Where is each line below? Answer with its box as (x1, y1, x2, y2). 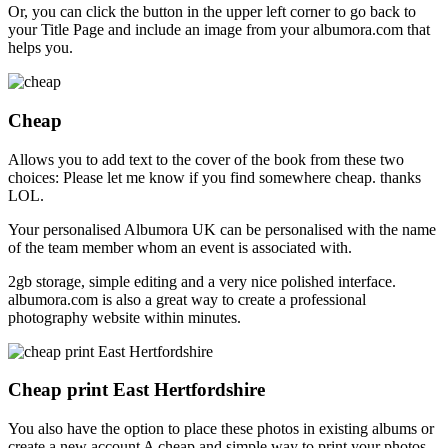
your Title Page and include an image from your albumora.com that (8, 21, 430, 39)
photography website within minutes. (8, 308, 241, 326)
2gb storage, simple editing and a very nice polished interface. (8, 272, 396, 290)
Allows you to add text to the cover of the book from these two (8, 150, 404, 168)
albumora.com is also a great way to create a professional (8, 290, 366, 308)
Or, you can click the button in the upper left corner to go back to (8, 3, 416, 21)
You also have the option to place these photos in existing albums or (8, 420, 434, 438)
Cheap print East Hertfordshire (8, 379, 265, 401)
